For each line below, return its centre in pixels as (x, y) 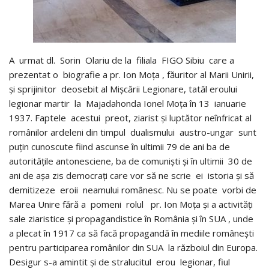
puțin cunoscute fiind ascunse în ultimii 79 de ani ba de (119, 146)
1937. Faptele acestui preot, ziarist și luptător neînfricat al (130, 117)
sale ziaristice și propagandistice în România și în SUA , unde (131, 218)
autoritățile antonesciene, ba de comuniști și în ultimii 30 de (131, 161)
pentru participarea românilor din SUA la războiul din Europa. (133, 247)
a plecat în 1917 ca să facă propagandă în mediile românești (131, 233)
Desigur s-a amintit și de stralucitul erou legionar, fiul (119, 261)
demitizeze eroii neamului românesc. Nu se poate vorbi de (133, 189)
